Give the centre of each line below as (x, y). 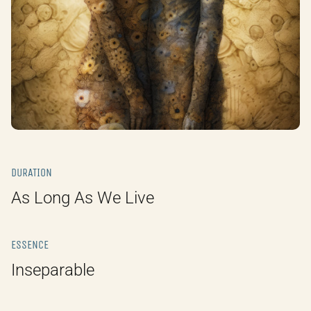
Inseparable (53, 270)
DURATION (32, 173)
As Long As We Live (83, 198)
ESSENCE (30, 245)
